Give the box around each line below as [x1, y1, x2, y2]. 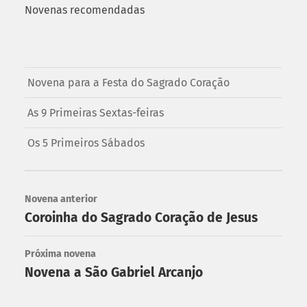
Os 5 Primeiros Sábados [27, 136, 145, 150]
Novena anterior [24, 193, 97, 206]
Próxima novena [24, 248, 96, 260]
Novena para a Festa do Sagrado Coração [27, 76, 230, 90]
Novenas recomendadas [24, 3, 145, 17]
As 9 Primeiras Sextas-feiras [27, 106, 164, 120]
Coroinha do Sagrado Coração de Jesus [24, 210, 258, 226]
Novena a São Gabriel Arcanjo [24, 265, 203, 281]
